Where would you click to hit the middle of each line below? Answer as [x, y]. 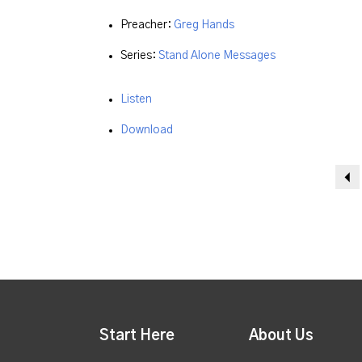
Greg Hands [204, 25]
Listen [136, 100]
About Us [281, 337]
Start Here [137, 337]
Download [147, 130]
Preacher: [147, 25]
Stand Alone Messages [217, 56]
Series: [139, 56]
